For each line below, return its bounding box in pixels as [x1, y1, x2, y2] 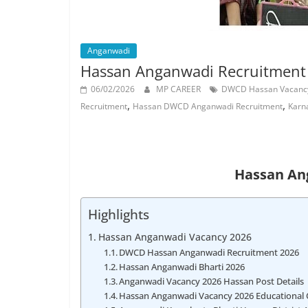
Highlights [88, 205, 149, 224]
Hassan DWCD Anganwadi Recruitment [133, 100, 283, 112]
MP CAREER [156, 83, 203, 95]
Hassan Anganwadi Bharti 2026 [119, 261, 245, 273]
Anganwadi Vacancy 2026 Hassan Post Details [119, 275, 305, 287]
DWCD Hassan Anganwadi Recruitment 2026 [119, 246, 300, 258]
